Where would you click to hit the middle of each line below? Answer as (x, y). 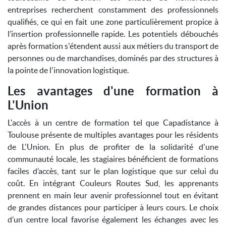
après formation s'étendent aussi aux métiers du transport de (113, 46)
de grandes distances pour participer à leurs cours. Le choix (113, 207)
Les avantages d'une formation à (113, 91)
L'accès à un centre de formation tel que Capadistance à (113, 123)
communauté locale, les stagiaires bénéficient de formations (113, 159)
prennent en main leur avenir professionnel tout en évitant (113, 195)
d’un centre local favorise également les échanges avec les (113, 219)
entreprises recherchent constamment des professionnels (113, 10)
